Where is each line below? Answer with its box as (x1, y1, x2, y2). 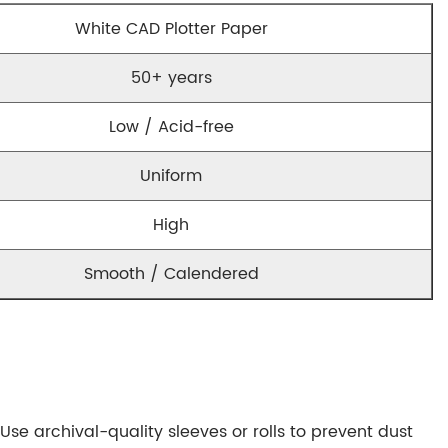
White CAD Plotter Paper (74, 16, 268, 42)
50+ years (130, 65, 212, 91)
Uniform (140, 163, 202, 189)
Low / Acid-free (108, 114, 234, 140)
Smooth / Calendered (83, 261, 259, 287)
